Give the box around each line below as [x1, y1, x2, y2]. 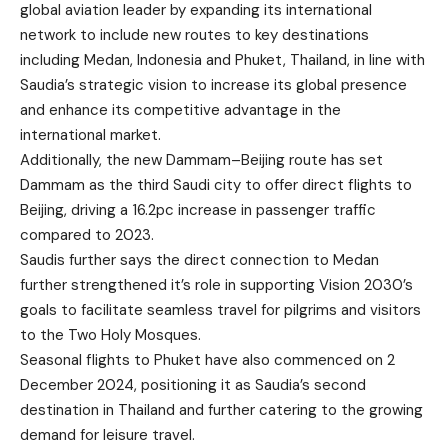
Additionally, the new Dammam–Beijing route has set [20, 150, 383, 170]
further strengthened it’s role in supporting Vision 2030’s [20, 275, 413, 295]
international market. [20, 125, 161, 145]
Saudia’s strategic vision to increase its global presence [20, 75, 407, 95]
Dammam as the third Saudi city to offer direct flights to [20, 175, 412, 195]
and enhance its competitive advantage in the [20, 100, 341, 120]
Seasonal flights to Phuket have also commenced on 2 [20, 350, 395, 370]
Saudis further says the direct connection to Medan [20, 250, 379, 270]
